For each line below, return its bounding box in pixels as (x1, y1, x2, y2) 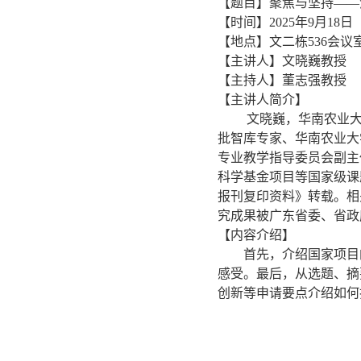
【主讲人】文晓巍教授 (218, 54, 346, 68)
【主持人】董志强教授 (218, 73, 346, 87)
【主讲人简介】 (218, 93, 308, 106)
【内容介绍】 (218, 228, 295, 242)
